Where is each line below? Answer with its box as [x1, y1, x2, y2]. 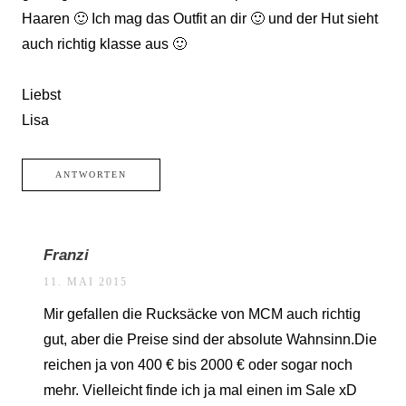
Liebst [22, 87, 61, 102]
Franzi [43, 246, 89, 264]
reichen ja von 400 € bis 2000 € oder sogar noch [43, 357, 353, 372]
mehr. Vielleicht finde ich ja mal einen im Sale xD [43, 382, 357, 398]
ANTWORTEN [55, 169, 127, 179]
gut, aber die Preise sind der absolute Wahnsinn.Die [43, 332, 377, 347]
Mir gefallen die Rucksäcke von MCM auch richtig [43, 306, 361, 322]
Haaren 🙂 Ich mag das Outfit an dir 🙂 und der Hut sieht [22, 11, 378, 26]
